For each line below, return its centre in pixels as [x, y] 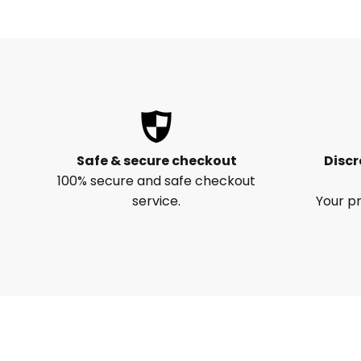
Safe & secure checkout [156, 160]
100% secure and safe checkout [157, 180]
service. [157, 201]
